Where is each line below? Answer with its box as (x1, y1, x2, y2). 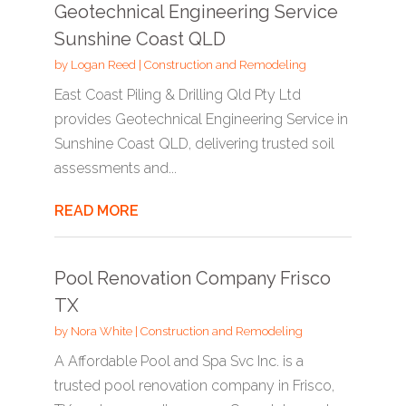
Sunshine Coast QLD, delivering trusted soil (53, 135, 334, 152)
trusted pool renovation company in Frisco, (53, 377, 334, 394)
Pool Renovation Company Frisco (53, 267, 331, 289)
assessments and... (53, 159, 177, 177)
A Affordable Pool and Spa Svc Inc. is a (53, 353, 304, 370)
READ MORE (53, 202, 139, 219)
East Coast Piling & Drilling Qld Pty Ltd (53, 86, 301, 103)
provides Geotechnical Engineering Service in (53, 111, 348, 128)
